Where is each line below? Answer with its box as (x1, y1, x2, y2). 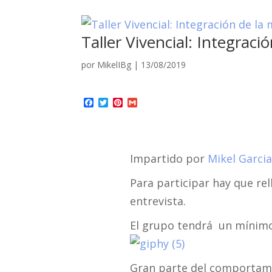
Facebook (93, 95, 138, 109)
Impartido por (129, 151, 208, 166)
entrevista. (129, 194, 186, 209)
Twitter (108, 95, 142, 109)
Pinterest (123, 95, 165, 109)
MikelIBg (97, 58, 132, 70)
